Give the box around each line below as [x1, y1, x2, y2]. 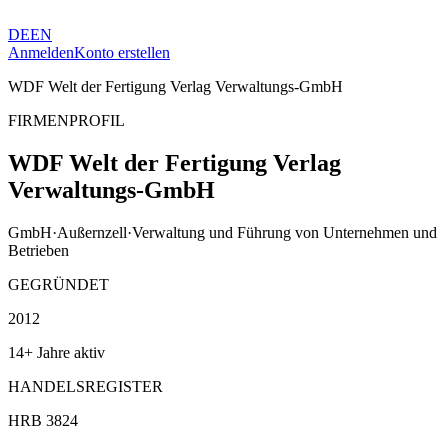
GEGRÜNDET [8, 275, 109, 293]
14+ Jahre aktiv [8, 343, 105, 361]
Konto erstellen [74, 44, 170, 61]
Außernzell [57, 223, 127, 241]
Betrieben [8, 241, 69, 259]
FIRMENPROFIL [8, 112, 125, 129]
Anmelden [8, 44, 74, 61]
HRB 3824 [8, 411, 78, 429]
